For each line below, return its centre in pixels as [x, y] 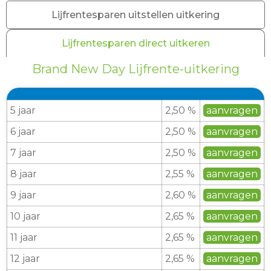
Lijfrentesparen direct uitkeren [135, 43]
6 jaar [23, 132]
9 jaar [23, 195]
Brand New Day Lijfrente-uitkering [135, 69]
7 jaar [23, 153]
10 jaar [25, 216]
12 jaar [25, 259]
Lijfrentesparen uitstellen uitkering [135, 15]
